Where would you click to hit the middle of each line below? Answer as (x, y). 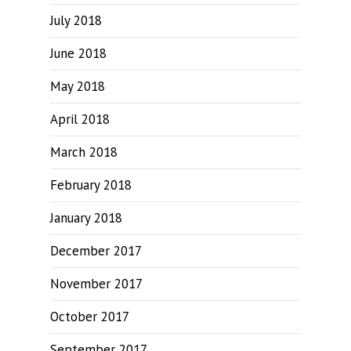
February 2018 (91, 185)
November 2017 (96, 284)
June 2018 (78, 53)
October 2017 (90, 317)
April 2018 (80, 119)
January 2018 (86, 218)
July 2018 (76, 20)
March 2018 (84, 152)
